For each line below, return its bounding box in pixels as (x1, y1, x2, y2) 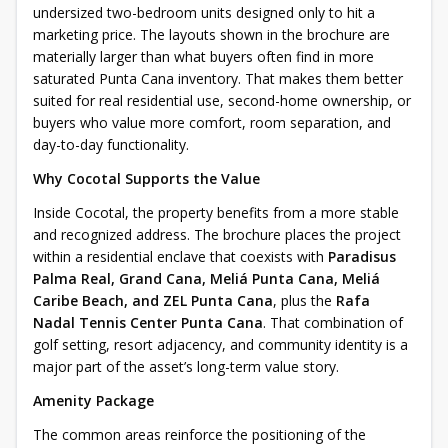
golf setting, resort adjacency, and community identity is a (33, 335, 408, 354)
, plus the (273, 291, 336, 310)
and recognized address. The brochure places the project (33, 225, 401, 244)
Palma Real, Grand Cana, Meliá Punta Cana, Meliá (33, 269, 380, 288)
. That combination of (263, 313, 403, 332)
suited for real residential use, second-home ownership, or (33, 91, 411, 110)
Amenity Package (33, 391, 154, 410)
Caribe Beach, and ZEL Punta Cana (33, 291, 273, 310)
